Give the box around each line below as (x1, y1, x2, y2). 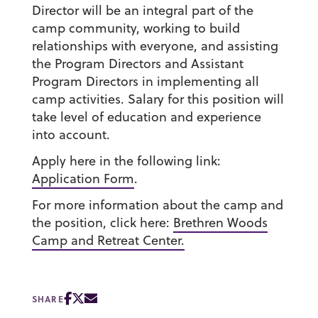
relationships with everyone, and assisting (31, 37, 278, 55)
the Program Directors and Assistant (31, 55, 243, 73)
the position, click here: (31, 214, 173, 232)
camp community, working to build (31, 19, 240, 38)
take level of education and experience (31, 108, 261, 126)
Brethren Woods (172, 214, 268, 232)
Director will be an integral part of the (31, 1, 253, 20)
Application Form (31, 170, 134, 188)
